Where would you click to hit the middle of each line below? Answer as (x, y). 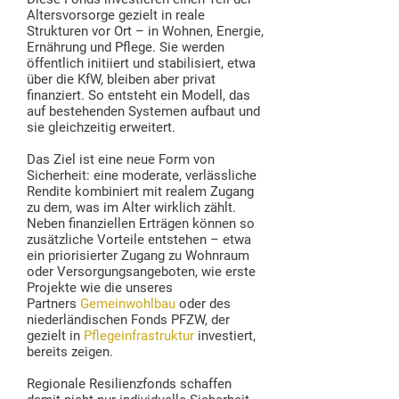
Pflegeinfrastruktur (139, 336)
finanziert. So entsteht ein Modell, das (138, 95)
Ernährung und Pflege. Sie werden (126, 47)
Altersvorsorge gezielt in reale (116, 15)
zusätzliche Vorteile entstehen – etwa (139, 240)
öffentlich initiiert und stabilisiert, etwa (141, 63)
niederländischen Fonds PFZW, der (128, 320)
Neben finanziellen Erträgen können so (141, 224)
